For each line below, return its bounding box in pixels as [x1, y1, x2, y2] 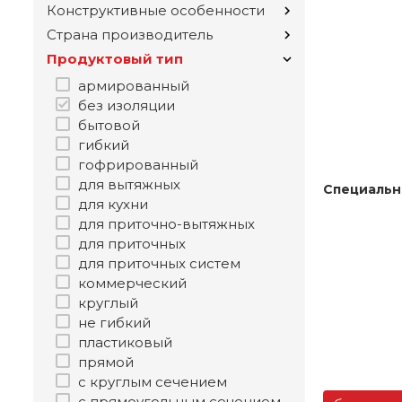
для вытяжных [78, 176, 180, 194]
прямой [78, 354, 134, 371]
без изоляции [78, 97, 175, 115]
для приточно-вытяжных [78, 215, 255, 233]
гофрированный [78, 156, 198, 174]
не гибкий [78, 314, 151, 332]
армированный [78, 77, 189, 95]
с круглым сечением [78, 373, 227, 391]
